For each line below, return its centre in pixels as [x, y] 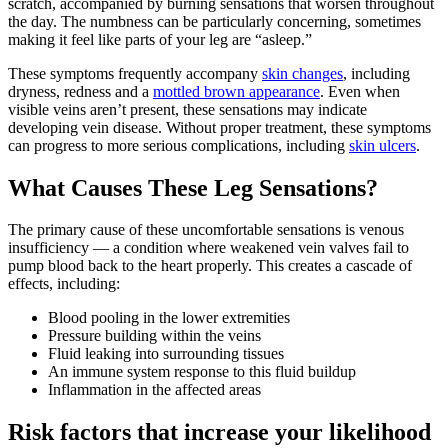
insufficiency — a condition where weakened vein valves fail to [208, 248]
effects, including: [64, 284]
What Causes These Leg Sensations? [193, 187]
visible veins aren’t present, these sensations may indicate [187, 109]
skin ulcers [382, 145]
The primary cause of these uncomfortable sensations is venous [206, 230]
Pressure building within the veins [154, 336]
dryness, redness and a [80, 91]
